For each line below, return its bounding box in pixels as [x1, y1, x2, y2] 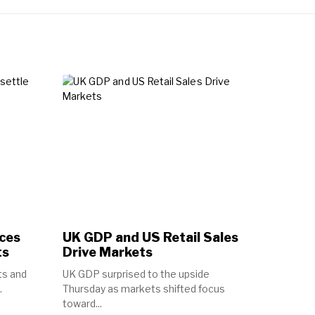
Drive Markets [62, 244, 153, 259]
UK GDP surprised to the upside [62, 267, 210, 280]
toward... [62, 297, 102, 309]
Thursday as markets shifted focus [62, 282, 225, 295]
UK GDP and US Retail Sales [62, 229, 238, 245]
